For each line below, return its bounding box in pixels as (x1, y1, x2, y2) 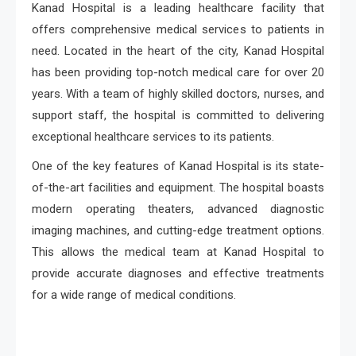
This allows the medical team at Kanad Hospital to (32, 245, 324, 260)
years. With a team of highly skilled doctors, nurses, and (32, 87, 324, 102)
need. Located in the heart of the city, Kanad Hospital (32, 44, 324, 59)
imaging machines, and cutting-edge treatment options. (32, 223, 324, 238)
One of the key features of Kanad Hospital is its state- (32, 159, 324, 174)
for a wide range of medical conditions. (32, 288, 236, 303)
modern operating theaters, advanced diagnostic (32, 202, 324, 217)
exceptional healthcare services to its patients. (32, 130, 274, 145)
